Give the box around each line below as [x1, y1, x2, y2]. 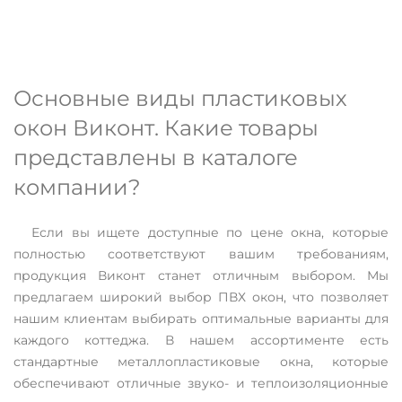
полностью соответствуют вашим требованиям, [13, 246, 389, 263]
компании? [13, 174, 141, 201]
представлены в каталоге [13, 144, 298, 171]
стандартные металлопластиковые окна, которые [13, 354, 389, 371]
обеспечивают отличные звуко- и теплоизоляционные [13, 375, 389, 392]
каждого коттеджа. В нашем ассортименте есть [13, 332, 389, 349]
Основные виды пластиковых [13, 85, 347, 112]
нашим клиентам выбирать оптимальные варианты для [13, 310, 389, 328]
